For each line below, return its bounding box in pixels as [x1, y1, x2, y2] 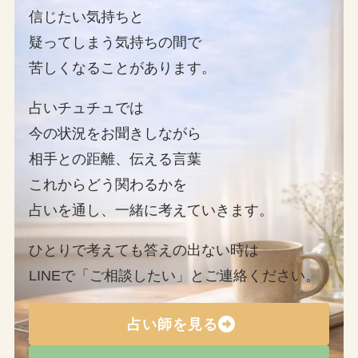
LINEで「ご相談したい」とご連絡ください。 [28, 268, 320, 284]
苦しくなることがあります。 [28, 60, 216, 77]
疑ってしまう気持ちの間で [28, 34, 201, 51]
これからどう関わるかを [28, 177, 187, 193]
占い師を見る [126, 316, 218, 332]
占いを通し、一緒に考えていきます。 [28, 202, 273, 219]
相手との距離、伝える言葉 [28, 151, 201, 168]
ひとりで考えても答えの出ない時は [28, 242, 259, 259]
